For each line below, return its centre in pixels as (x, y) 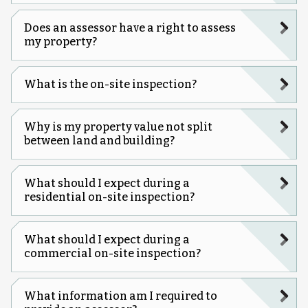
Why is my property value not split (118, 126)
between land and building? (99, 140)
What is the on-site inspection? (110, 84)
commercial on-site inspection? (112, 253)
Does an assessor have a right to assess (130, 27)
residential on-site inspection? (109, 197)
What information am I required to (120, 296)
